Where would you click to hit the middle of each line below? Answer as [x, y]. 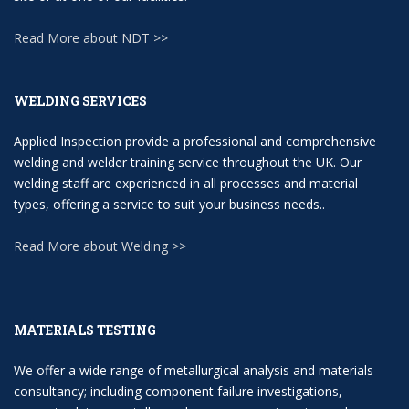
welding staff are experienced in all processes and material [186, 184]
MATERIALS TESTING [85, 330]
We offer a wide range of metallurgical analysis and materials [194, 371]
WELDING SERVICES [80, 101]
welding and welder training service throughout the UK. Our [188, 163]
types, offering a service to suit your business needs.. [169, 204]
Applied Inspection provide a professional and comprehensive [195, 142]
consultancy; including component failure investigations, [178, 392]
